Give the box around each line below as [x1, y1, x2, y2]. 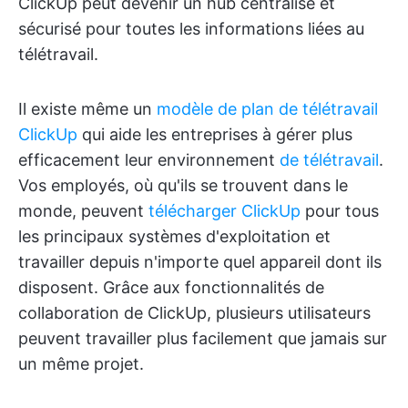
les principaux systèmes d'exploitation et [18, 226, 331, 246]
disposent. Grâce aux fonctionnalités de [18, 277, 324, 297]
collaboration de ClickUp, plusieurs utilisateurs [18, 302, 371, 322]
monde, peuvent [18, 200, 148, 220]
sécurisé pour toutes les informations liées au [18, 18, 364, 38]
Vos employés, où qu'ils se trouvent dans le [18, 175, 348, 195]
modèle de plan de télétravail [157, 98, 378, 118]
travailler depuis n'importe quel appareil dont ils [18, 251, 382, 271]
